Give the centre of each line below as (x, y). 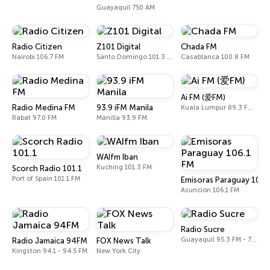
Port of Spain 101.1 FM (46, 179)
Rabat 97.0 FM (34, 118)
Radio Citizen (37, 47)
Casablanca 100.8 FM (215, 57)
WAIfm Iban (117, 157)
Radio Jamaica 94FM (50, 241)
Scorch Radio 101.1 (47, 168)
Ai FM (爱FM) (203, 97)
